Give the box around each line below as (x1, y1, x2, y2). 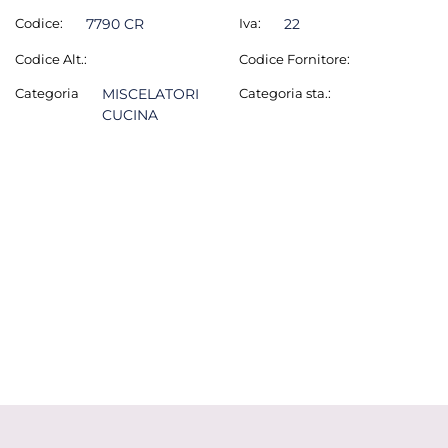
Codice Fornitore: (239, 51, 350, 67)
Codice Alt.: (15, 51, 87, 67)
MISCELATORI (101, 85, 199, 103)
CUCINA (101, 106, 158, 124)
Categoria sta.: (239, 85, 331, 101)
